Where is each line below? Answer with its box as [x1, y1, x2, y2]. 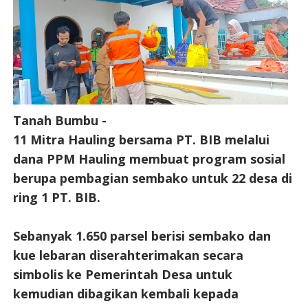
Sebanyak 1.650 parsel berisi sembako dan [12, 227, 271, 244]
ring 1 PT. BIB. [12, 188, 104, 206]
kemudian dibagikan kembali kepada [12, 285, 239, 302]
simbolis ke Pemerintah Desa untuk [12, 265, 232, 283]
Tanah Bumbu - [12, 111, 107, 129]
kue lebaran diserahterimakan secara [12, 246, 243, 263]
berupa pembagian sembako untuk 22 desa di [12, 169, 292, 186]
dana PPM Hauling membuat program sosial [12, 150, 285, 167]
